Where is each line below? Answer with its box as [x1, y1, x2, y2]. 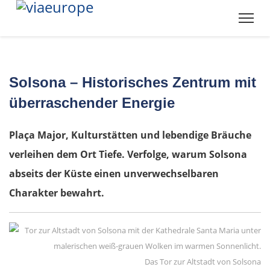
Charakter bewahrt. [9, 186, 104, 200]
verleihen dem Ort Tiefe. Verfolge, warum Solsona [9, 148, 247, 162]
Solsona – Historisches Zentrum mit [9, 74, 256, 90]
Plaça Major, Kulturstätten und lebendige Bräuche [9, 128, 251, 142]
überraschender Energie [9, 95, 175, 111]
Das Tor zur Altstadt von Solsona [145, 256, 261, 268]
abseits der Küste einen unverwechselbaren [9, 167, 219, 181]
